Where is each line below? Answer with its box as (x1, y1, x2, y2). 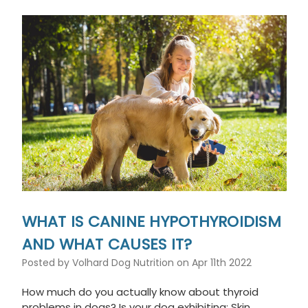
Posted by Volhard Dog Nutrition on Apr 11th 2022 (21, 255, 252, 269)
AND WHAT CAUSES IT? (21, 233, 192, 255)
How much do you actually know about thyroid (21, 284, 258, 299)
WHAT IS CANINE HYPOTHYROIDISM (21, 210, 281, 232)
